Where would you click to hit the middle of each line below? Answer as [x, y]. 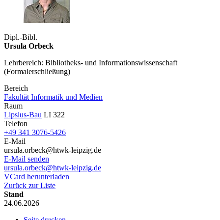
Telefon [16, 123]
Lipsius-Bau [23, 114]
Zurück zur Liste [30, 185]
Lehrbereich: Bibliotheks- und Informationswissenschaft [91, 62]
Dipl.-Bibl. [21, 37]
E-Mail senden [27, 159]
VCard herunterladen [37, 176]
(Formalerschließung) [37, 71]
